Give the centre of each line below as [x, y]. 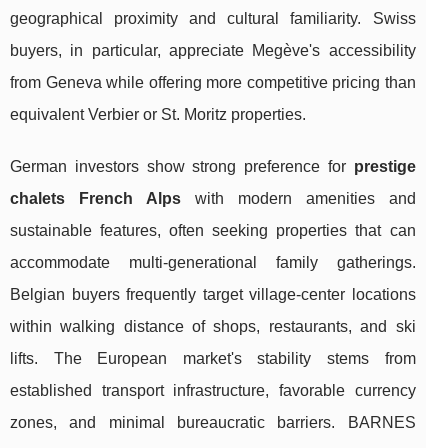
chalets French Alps [95, 198]
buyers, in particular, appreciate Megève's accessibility [213, 50]
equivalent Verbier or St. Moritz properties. [158, 114]
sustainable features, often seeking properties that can [213, 230]
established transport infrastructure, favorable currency [213, 390]
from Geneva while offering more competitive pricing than [213, 82]
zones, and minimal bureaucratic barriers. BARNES [213, 422]
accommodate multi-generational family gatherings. [213, 262]
